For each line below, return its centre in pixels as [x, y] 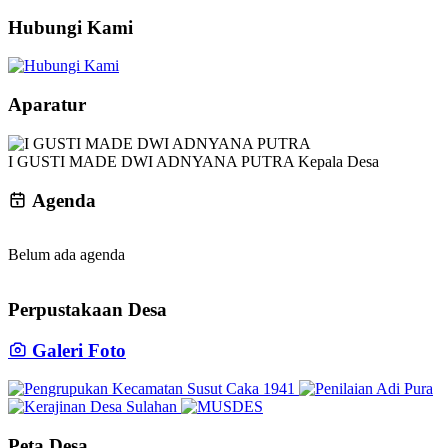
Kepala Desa [338, 161]
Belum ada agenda [66, 255]
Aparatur [47, 105]
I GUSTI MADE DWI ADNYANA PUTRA [151, 161]
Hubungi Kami [70, 27]
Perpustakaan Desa [87, 309]
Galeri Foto [76, 350]
